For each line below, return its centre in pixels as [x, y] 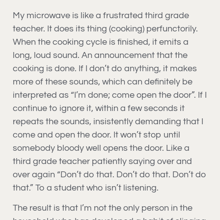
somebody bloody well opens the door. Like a [101, 148]
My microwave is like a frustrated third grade [101, 15]
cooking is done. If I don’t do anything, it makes [105, 68]
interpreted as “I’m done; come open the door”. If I [110, 95]
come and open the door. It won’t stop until [96, 135]
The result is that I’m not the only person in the [103, 208]
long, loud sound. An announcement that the [100, 55]
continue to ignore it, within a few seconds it [99, 108]
